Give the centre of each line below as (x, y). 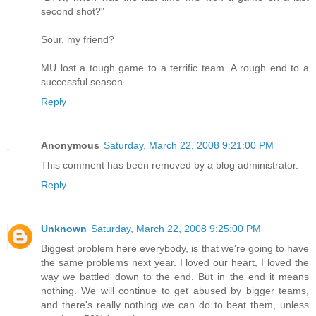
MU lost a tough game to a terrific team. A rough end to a (175, 68)
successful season (82, 82)
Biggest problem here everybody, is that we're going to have (175, 249)
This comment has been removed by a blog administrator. (170, 165)
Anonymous (70, 146)
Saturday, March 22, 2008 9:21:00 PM (189, 146)
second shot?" (73, 12)
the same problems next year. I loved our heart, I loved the (175, 263)
